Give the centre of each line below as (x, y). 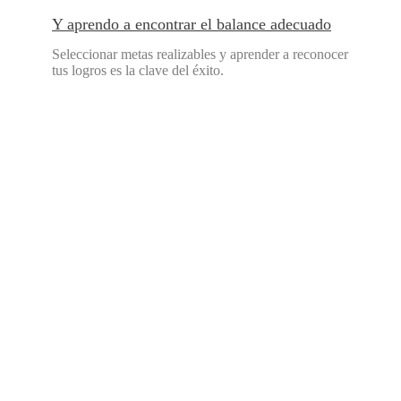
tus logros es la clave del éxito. (138, 71)
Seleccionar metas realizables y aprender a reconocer (200, 55)
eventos (253, 346)
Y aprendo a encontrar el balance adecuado (192, 25)
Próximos (125, 346)
